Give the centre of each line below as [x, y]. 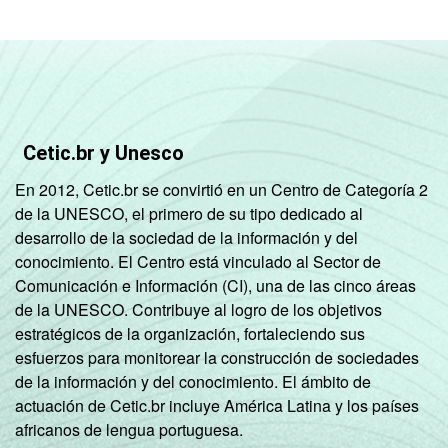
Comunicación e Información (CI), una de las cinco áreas [215, 285]
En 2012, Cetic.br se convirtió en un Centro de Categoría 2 [221, 189]
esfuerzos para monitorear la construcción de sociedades [217, 357]
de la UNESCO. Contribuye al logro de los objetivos [198, 309]
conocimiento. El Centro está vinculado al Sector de [198, 261]
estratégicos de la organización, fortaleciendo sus [190, 333]
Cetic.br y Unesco [103, 152]
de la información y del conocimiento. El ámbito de [193, 381]
